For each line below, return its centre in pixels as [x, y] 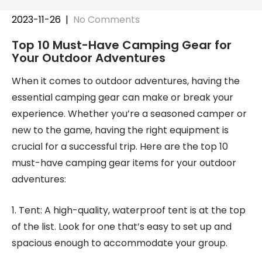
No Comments [106, 20]
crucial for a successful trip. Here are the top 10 [120, 146]
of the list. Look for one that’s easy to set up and [122, 227]
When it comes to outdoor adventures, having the [126, 81]
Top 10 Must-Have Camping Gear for [122, 45]
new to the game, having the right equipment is [120, 130]
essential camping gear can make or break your [123, 97]
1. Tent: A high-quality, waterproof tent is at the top [129, 210]
